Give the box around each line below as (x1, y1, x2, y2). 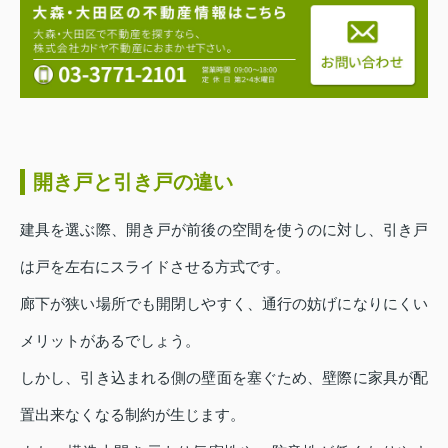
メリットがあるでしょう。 (20, 332, 200, 350)
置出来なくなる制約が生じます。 (20, 406, 245, 424)
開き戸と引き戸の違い (33, 171, 233, 194)
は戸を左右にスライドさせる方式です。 (20, 258, 290, 276)
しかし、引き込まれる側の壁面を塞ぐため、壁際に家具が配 (20, 369, 428, 387)
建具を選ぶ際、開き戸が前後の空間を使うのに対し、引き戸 (20, 221, 428, 239)
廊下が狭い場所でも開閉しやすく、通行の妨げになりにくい (20, 295, 428, 313)
